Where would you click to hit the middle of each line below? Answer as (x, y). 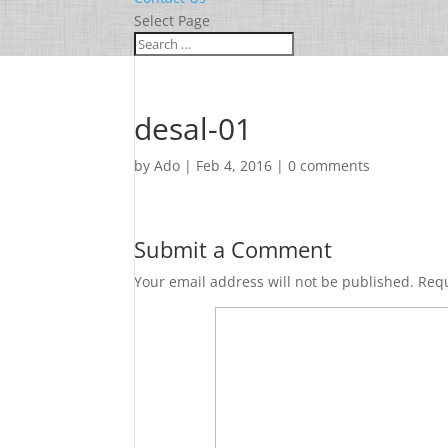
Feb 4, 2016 (234, 165)
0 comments (329, 165)
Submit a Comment (233, 249)
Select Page (172, 20)
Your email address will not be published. (274, 281)
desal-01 (193, 128)
